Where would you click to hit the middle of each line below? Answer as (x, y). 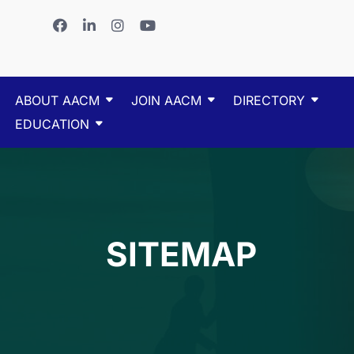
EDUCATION (52, 124)
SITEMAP (182, 254)
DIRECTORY (269, 100)
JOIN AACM (166, 100)
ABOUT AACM (57, 100)
